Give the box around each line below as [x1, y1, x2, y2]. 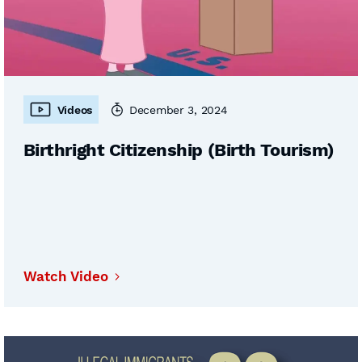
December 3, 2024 [128, 103, 228, 116]
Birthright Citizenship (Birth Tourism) [23, 140, 335, 160]
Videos [57, 103, 92, 116]
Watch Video [23, 268, 108, 284]
